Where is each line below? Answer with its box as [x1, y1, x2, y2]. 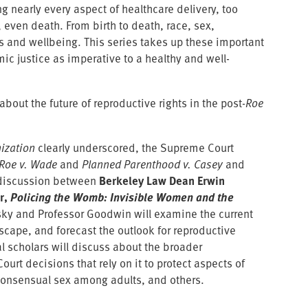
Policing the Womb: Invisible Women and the [10, 188, 234, 206]
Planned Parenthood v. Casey [82, 155, 223, 173]
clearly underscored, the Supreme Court [35, 138, 234, 156]
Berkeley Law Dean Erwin [99, 171, 225, 189]
